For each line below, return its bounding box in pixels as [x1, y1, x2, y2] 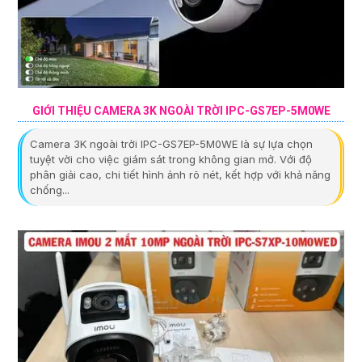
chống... [30, 183, 69, 196]
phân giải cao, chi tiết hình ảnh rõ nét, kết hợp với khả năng [30, 167, 330, 181]
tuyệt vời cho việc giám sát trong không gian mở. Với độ [30, 152, 312, 166]
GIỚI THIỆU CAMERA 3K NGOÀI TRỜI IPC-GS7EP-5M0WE [32, 103, 330, 117]
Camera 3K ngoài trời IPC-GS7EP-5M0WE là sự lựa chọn [30, 137, 313, 150]
